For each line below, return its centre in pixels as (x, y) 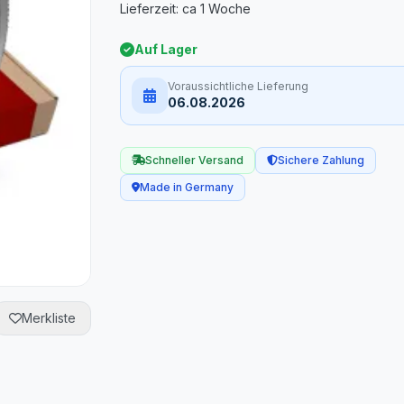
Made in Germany (187, 187)
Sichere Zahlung (321, 160)
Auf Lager (166, 49)
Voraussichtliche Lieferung (239, 86)
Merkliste (49, 318)
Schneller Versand (195, 160)
